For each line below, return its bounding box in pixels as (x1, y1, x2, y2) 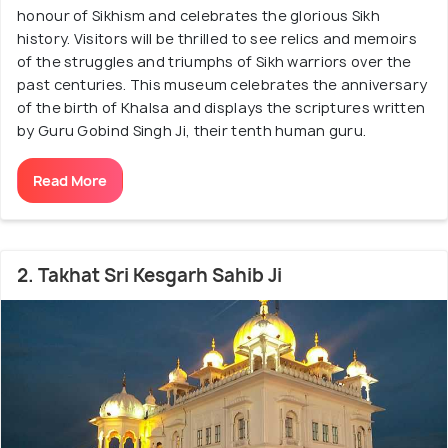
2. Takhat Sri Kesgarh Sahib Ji (17, 262, 282, 288)
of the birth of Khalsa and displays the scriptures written (17, 97, 426, 117)
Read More (33, 170, 107, 190)
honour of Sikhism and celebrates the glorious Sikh (17, 5, 380, 25)
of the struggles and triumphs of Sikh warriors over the (17, 51, 412, 71)
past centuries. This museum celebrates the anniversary (17, 74, 428, 94)
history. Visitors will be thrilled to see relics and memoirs (17, 28, 417, 48)
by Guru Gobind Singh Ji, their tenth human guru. (17, 120, 367, 140)
